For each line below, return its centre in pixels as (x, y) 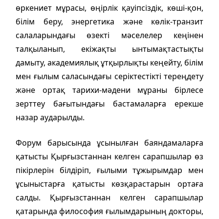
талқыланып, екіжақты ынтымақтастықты (109, 49)
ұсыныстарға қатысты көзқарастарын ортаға (109, 184)
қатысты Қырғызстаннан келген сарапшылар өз (109, 156)
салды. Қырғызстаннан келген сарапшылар (109, 197)
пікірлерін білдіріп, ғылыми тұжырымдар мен (109, 170)
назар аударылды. (50, 117)
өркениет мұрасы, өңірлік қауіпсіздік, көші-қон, (109, 8)
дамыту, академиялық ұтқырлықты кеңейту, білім (109, 62)
